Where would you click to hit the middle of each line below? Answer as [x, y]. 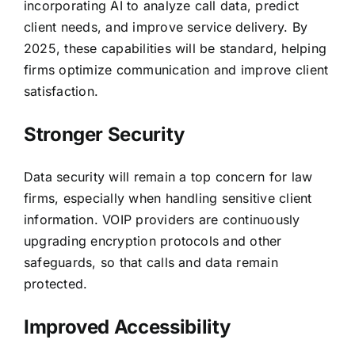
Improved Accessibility [127, 326]
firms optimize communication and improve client [176, 69]
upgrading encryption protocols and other [153, 240]
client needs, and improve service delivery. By [166, 27]
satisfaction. [61, 91]
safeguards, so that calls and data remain [151, 262]
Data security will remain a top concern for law [168, 176]
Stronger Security [104, 134]
